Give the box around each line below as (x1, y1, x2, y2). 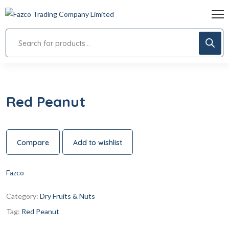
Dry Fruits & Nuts (40, 192, 95, 200)
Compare (17, 138, 49, 147)
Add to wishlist (73, 138, 122, 147)
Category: (6, 192, 40, 200)
